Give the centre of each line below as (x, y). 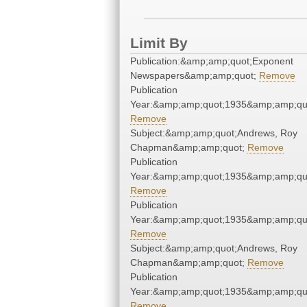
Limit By (159, 43)
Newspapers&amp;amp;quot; (195, 76)
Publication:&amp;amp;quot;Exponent (212, 61)
